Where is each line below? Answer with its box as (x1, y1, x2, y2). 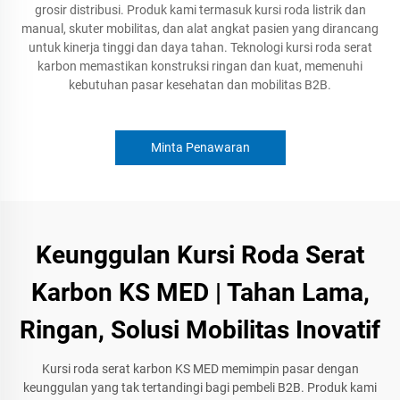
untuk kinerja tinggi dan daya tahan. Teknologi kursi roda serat (28, 40, 372, 54)
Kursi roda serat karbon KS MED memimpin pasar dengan (41, 362, 359, 376)
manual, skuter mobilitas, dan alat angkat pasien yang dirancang (21, 21, 379, 36)
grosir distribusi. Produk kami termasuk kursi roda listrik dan (34, 3, 366, 17)
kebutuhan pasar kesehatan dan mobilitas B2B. (69, 78, 331, 92)
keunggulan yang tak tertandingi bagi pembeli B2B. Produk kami (23, 380, 377, 395)
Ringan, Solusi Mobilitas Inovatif (20, 315, 380, 345)
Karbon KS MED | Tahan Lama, (30, 278, 370, 307)
